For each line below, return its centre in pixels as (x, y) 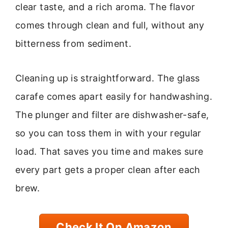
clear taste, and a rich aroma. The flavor (105, 7)
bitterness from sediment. (73, 43)
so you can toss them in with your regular (108, 133)
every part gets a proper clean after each (108, 169)
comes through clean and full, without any (110, 25)
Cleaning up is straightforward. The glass (108, 78)
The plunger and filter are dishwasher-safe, (112, 115)
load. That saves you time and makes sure (109, 151)
